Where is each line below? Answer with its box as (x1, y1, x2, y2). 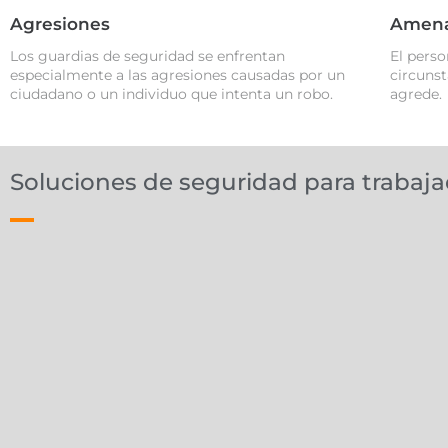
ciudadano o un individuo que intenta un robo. (10, 84, 333, 103)
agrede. (389, 84, 442, 103)
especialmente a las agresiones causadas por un (10, 65, 345, 84)
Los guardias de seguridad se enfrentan (10, 46, 285, 65)
